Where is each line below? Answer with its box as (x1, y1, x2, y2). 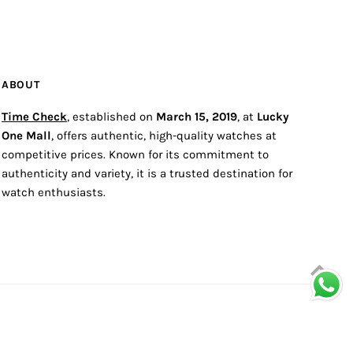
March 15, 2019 (155, 110, 237, 124)
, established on (66, 110, 156, 124)
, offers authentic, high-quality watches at (50, 128, 277, 143)
